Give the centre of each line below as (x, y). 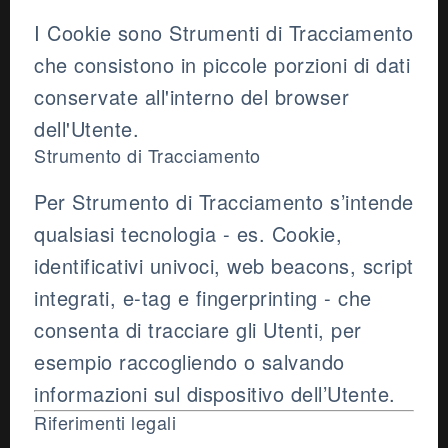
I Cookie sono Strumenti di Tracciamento (224, 33)
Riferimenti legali (105, 422)
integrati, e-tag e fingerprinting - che (203, 298)
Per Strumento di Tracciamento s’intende (224, 202)
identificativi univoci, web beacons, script (224, 266)
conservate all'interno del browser (191, 97)
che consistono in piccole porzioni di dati (222, 65)
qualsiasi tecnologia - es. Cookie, (188, 234)
